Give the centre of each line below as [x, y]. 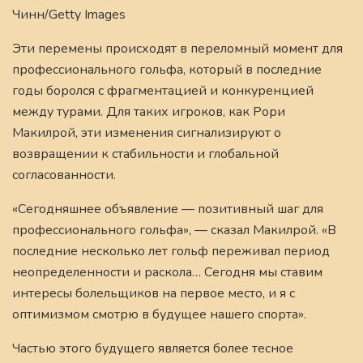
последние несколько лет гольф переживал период [171, 251]
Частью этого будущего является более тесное [153, 348]
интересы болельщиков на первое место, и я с [154, 293]
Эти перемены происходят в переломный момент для [177, 48]
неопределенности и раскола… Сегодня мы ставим [167, 272]
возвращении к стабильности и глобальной [145, 154]
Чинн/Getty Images [69, 14]
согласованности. [64, 175]
